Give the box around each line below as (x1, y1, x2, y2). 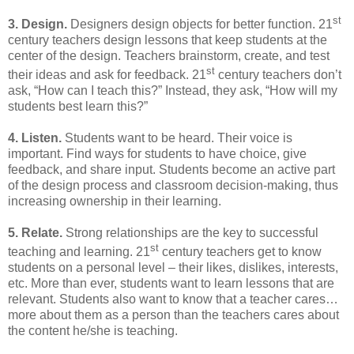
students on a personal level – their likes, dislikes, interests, (8, 261, 338, 275)
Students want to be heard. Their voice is (62, 130, 292, 145)
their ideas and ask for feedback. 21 (8, 67, 206, 81)
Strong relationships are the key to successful (62, 225, 318, 239)
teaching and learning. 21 (8, 245, 150, 259)
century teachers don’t (215, 67, 341, 81)
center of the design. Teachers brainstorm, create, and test (8, 48, 330, 62)
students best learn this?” (8, 99, 148, 113)
